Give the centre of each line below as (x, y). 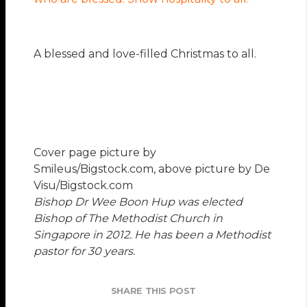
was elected (210, 202)
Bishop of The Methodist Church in (128, 219)
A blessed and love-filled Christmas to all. (145, 54)
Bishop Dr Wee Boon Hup (106, 202)
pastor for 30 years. (85, 251)
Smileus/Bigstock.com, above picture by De (152, 169)
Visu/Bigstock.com (84, 186)
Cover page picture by (95, 153)
